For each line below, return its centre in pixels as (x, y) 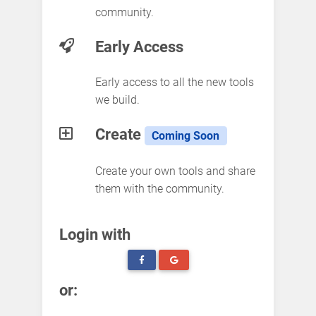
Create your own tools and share (175, 171)
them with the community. (159, 189)
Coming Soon (186, 135)
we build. (117, 99)
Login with (95, 235)
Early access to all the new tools (174, 82)
